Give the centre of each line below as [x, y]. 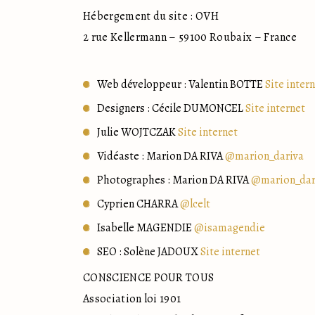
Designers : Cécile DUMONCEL [171, 108]
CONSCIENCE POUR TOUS [149, 278]
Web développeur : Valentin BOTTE [181, 84]
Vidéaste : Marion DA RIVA [161, 156]
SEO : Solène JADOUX [149, 252]
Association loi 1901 [132, 299]
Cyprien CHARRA [139, 204]
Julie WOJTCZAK [137, 132]
